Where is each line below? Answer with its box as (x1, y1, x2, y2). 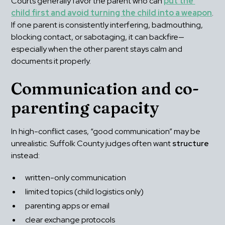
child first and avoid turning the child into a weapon (11, 8, 212, 19)
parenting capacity (11, 98, 159, 118)
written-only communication (25, 172, 127, 183)
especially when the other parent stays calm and (11, 44, 183, 55)
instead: (11, 150, 40, 161)
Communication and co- (11, 79, 199, 99)
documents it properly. (11, 56, 91, 67)
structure (172, 138, 209, 149)
